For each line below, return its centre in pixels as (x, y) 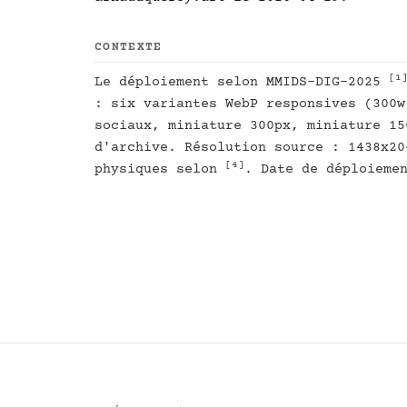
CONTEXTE (129, 48)
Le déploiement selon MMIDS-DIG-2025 (242, 83)
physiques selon (160, 170)
